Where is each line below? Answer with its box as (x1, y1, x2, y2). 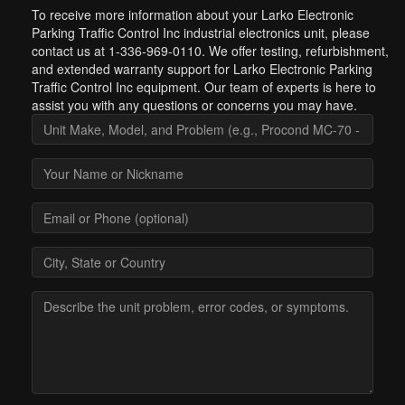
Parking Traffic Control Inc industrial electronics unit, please (32, 24, 370, 42)
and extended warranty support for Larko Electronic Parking (32, 60, 372, 78)
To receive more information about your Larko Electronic (32, 5, 353, 24)
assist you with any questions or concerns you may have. (32, 96, 357, 114)
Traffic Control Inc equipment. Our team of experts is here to (32, 78, 376, 96)
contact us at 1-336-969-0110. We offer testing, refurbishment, (32, 42, 389, 60)
